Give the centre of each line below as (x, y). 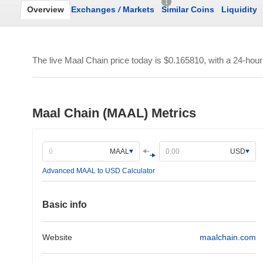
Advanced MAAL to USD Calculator (99, 171)
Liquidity (239, 9)
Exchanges (95, 9)
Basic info (65, 205)
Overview (45, 9)
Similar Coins (188, 9)
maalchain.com (228, 237)
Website (57, 237)
